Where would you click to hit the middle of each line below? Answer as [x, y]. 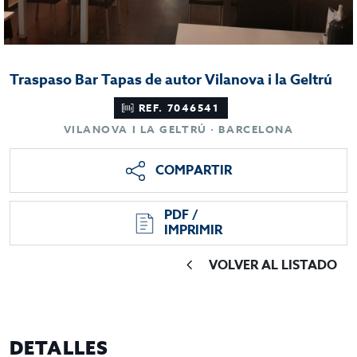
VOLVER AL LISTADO [273, 265]
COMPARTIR [194, 170]
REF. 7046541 [179, 108]
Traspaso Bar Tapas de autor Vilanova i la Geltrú [171, 80]
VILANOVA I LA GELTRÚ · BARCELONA [178, 129]
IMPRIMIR [193, 230]
